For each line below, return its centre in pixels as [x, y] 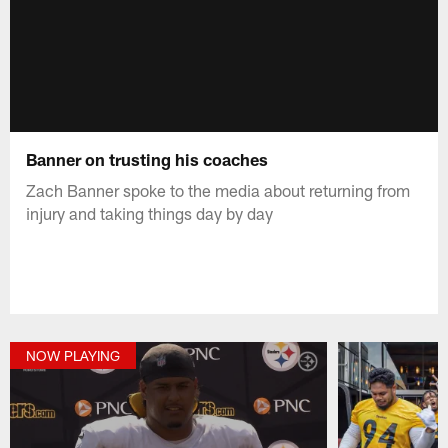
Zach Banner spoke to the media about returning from [218, 189]
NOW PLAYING [73, 356]
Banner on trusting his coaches [147, 158]
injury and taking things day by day [150, 212]
